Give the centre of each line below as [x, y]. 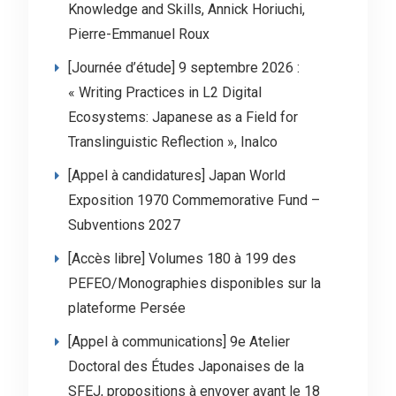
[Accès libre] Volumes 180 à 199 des [182, 259]
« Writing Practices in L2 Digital [164, 92]
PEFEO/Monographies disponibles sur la [194, 283]
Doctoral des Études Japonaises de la [186, 366]
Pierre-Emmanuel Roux [138, 34]
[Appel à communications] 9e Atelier [179, 342]
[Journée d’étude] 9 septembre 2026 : [183, 68]
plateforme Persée [126, 308]
